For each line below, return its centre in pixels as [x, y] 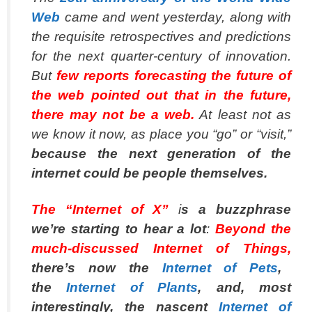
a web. [170, 114]
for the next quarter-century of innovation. [161, 56]
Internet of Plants [132, 287]
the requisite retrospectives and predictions [161, 36]
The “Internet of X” [100, 209]
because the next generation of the [161, 153]
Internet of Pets [220, 267]
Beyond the [253, 228]
